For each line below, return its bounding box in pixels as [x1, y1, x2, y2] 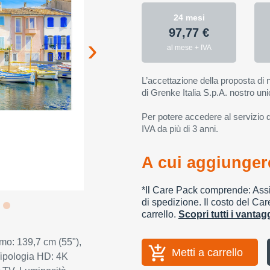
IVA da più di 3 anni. [141, 124, 218, 134]
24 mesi [173, 13, 205, 22]
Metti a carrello [171, 246, 243, 259]
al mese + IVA [166, 43, 212, 52]
